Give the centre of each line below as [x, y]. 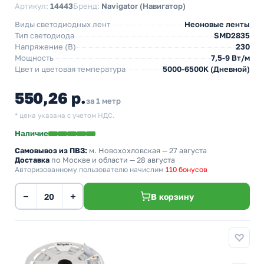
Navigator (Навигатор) [143, 6]
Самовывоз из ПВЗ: [51, 151]
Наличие [32, 133]
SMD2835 [232, 35]
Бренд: [87, 6]
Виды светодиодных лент [62, 24]
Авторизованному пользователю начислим [90, 169]
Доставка [32, 160]
